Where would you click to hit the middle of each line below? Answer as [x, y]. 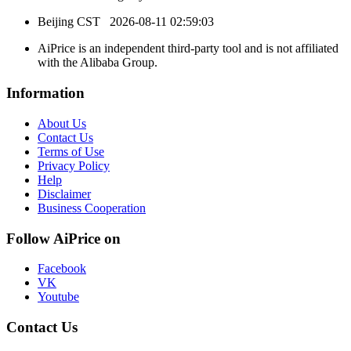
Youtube [58, 297]
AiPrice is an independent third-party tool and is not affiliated [188, 49]
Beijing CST [74, 22]
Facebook [62, 269]
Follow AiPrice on [63, 238]
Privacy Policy [74, 165]
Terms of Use [71, 151]
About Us [62, 123]
